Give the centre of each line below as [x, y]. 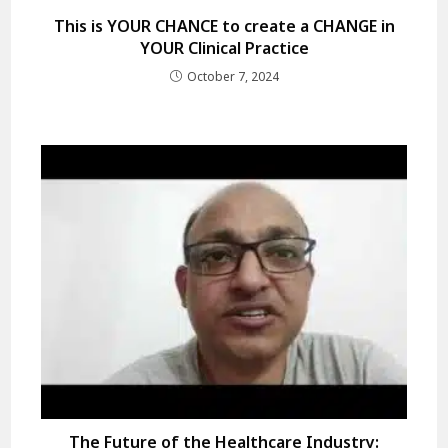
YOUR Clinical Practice [224, 47]
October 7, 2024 [232, 76]
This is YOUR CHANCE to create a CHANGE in [224, 25]
